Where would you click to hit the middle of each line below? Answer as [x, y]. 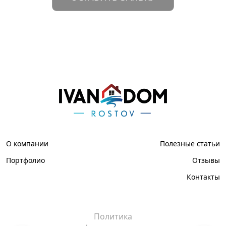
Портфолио [25, 160]
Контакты [203, 177]
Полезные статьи [190, 143]
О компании [27, 143]
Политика [113, 216]
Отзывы [206, 160]
